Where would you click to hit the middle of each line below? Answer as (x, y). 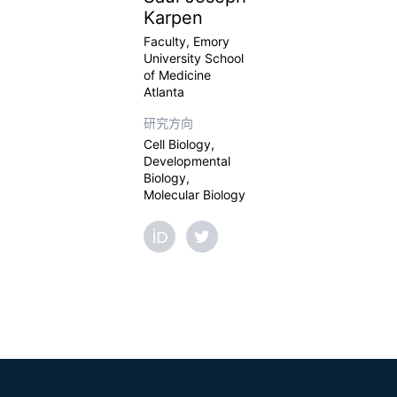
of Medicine (177, 75)
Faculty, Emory (187, 41)
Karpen (173, 18)
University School (194, 58)
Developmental (187, 161)
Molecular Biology (195, 195)
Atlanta (164, 92)
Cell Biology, (179, 144)
